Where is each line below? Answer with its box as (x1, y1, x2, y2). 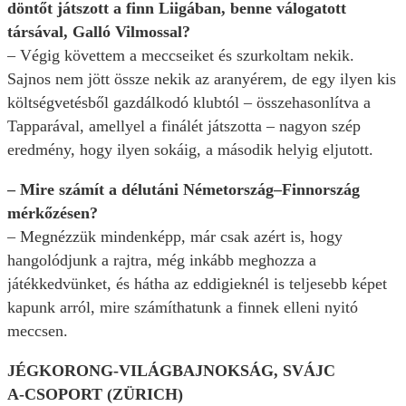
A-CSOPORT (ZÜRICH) (7, 385, 183, 404)
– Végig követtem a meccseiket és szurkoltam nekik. (7, 46, 354, 65)
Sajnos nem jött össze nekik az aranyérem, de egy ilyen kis (7, 70, 396, 89)
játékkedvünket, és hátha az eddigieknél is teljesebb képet (7, 275, 387, 294)
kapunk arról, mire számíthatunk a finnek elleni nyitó (7, 298, 358, 317)
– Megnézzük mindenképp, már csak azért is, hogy (7, 227, 343, 246)
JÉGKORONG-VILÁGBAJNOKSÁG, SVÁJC (7, 362, 335, 381)
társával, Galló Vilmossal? (7, 23, 190, 42)
